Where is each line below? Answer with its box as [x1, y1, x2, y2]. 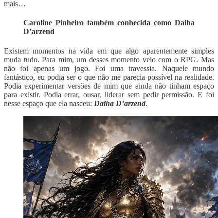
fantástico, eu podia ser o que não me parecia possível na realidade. [4, 73, 214, 81]
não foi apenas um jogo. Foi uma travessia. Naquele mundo [4, 64, 214, 73]
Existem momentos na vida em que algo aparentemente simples [4, 46, 214, 55]
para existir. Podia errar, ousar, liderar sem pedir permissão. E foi [4, 90, 214, 99]
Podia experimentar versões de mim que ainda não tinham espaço [4, 81, 214, 90]
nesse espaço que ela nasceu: [4, 99, 94, 108]
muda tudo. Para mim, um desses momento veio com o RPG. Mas [4, 55, 214, 64]
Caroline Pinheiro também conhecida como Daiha [23, 18, 195, 27]
